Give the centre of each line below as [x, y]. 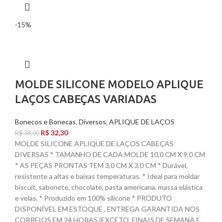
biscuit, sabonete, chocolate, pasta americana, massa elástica [109, 187]
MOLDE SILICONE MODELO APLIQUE [109, 84]
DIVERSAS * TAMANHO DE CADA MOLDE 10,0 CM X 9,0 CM [110, 155]
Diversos [92, 122]
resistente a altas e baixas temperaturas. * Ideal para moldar [107, 176]
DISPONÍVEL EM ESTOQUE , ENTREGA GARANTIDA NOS [107, 209]
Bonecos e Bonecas [45, 122]
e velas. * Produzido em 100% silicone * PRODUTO [93, 198]
